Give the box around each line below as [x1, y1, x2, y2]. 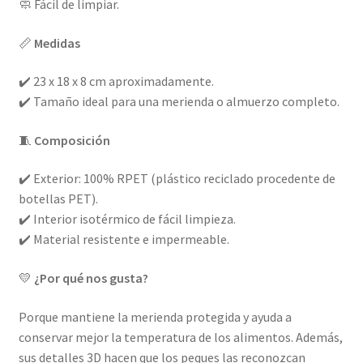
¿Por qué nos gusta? [33, 270, 148, 287]
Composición [33, 131, 110, 148]
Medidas [33, 34, 80, 51]
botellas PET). [18, 190, 98, 207]
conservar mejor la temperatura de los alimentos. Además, [18, 328, 343, 345]
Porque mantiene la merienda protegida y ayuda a [18, 308, 292, 325]
